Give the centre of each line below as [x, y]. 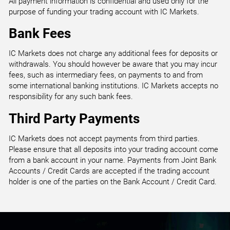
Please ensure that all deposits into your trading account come [114, 149]
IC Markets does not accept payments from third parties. [104, 138]
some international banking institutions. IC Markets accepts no [114, 86]
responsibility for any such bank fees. [71, 97]
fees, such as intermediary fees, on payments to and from [106, 75]
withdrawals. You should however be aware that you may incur [113, 64]
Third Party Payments [74, 118]
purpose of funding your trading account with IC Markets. [104, 12]
